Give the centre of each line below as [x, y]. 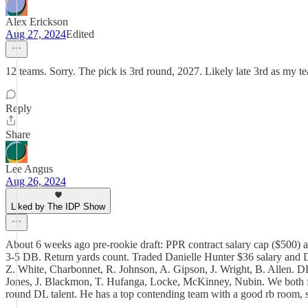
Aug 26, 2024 [36, 181]
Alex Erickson [37, 22]
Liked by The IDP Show [58, 207]
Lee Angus [29, 169]
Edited [80, 34]
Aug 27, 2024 [36, 34]
